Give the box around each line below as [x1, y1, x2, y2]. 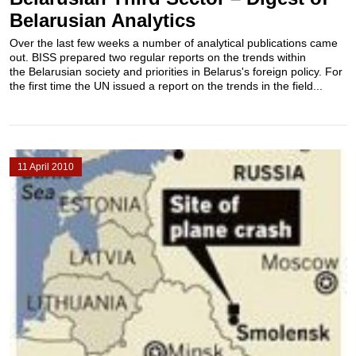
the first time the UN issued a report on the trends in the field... [9, 79, 323, 92]
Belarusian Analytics [9, 10, 195, 31]
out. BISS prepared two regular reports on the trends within [9, 51, 306, 64]
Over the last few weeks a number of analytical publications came [9, 37, 338, 49]
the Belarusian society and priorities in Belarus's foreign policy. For [9, 65, 342, 78]
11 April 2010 [17, 161, 74, 172]
